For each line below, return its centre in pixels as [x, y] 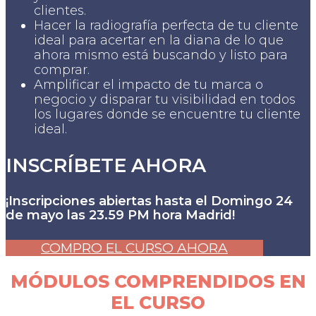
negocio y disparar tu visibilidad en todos [165, 99]
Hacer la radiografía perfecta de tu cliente [166, 25]
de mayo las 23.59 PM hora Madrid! [120, 215]
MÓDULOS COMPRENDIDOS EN [158, 282]
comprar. [62, 69]
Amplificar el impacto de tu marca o [148, 84]
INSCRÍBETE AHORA [106, 166]
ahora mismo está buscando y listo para [161, 55]
